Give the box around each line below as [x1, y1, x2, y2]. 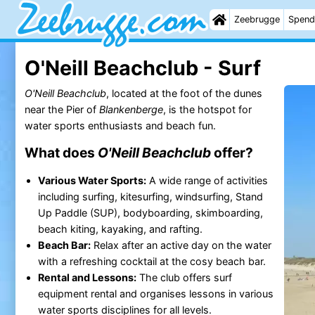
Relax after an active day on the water [90, 238, 271, 251]
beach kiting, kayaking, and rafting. [37, 222, 202, 235]
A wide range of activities [146, 174, 268, 186]
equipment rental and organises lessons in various [37, 287, 274, 300]
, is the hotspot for [162, 103, 252, 115]
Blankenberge [98, 103, 163, 115]
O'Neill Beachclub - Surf [24, 55, 261, 80]
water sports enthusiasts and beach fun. [24, 119, 216, 131]
